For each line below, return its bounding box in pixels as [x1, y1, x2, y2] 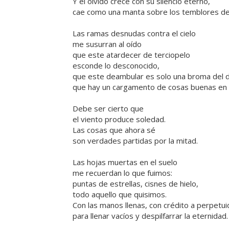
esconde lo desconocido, [73, 60, 159, 71]
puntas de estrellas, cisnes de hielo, [73, 178, 198, 189]
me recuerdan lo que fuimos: [73, 168, 172, 178]
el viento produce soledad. [73, 114, 166, 125]
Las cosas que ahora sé [73, 125, 155, 135]
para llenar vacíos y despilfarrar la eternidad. [73, 211, 228, 221]
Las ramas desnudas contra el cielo [73, 28, 196, 39]
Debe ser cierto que [73, 103, 144, 114]
